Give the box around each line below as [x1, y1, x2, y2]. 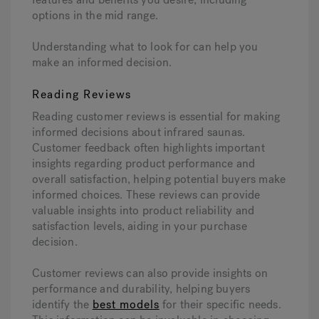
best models [92, 297, 159, 313]
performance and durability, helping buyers [32, 281, 251, 297]
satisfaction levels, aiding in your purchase [32, 219, 247, 234]
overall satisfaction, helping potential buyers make [32, 172, 286, 187]
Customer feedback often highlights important [32, 140, 265, 156]
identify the [32, 297, 93, 313]
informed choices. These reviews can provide [32, 187, 261, 203]
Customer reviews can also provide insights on [32, 266, 268, 281]
